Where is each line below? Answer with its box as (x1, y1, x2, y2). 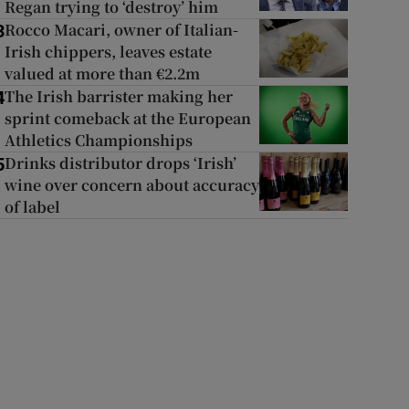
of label (4, 196, 60, 217)
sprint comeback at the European (4, 108, 251, 129)
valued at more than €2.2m (4, 63, 200, 84)
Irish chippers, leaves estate (4, 41, 212, 62)
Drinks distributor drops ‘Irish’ (4, 152, 236, 173)
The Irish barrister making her (4, 86, 233, 107)
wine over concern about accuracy (4, 174, 259, 195)
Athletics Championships (4, 130, 193, 151)
